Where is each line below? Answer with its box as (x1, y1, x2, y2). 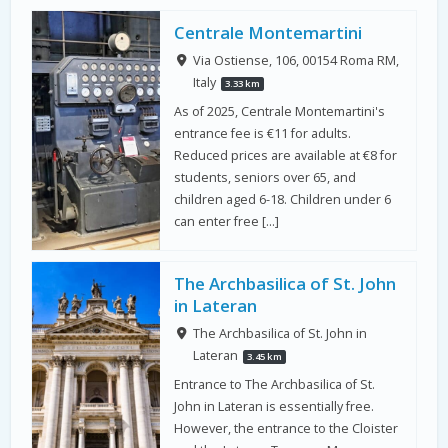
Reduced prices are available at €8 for (174, 146, 398, 164)
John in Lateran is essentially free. (174, 398, 375, 416)
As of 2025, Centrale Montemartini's (174, 102, 386, 120)
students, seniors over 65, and (174, 168, 357, 186)
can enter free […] (174, 212, 280, 230)
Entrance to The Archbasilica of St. (174, 376, 376, 394)
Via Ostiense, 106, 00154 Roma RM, (192, 52, 399, 70)
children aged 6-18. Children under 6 (174, 190, 392, 208)
